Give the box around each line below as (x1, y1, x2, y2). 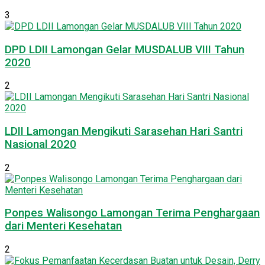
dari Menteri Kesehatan (5, 219, 122, 233)
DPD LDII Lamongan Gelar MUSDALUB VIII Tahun (5, 43, 244, 56)
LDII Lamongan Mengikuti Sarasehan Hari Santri (5, 125, 243, 138)
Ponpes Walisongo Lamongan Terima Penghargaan (5, 206, 260, 220)
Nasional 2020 (5, 138, 76, 151)
